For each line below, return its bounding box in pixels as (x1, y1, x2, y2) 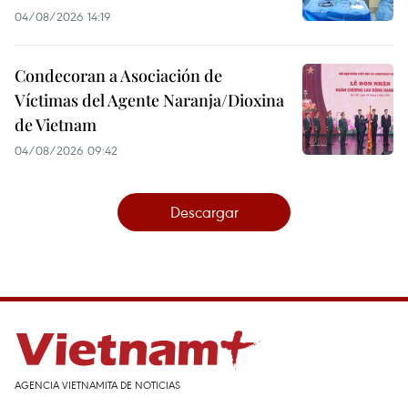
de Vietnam (15, 114, 97, 137)
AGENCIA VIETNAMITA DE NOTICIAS (15, 378, 180, 393)
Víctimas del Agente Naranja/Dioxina (15, 89, 284, 112)
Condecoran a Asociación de (15, 65, 222, 87)
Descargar (169, 201, 239, 223)
